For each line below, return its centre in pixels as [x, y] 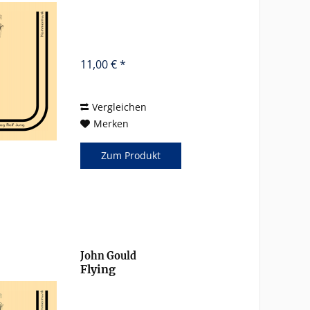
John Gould [109, 256]
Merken [111, 124]
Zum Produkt [131, 156]
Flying [98, 269]
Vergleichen [120, 107]
